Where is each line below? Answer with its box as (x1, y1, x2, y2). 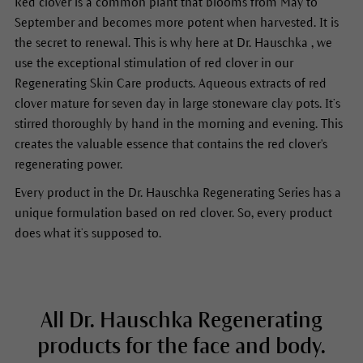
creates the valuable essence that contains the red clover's (14, 136, 327, 151)
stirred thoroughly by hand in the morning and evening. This (14, 116, 343, 130)
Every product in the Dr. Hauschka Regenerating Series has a (14, 185, 341, 199)
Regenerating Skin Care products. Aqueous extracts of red (14, 75, 327, 90)
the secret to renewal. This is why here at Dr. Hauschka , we (14, 35, 332, 49)
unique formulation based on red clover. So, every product (14, 205, 332, 220)
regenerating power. (14, 156, 122, 171)
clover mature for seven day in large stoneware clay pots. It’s (14, 96, 340, 110)
